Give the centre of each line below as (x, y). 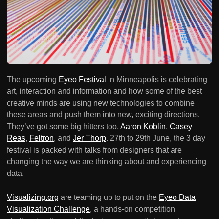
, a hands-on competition (132, 209)
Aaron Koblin (143, 127)
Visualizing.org (33, 197)
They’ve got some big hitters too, (64, 127)
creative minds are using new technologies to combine (101, 103)
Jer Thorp (89, 138)
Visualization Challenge (48, 209)
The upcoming (33, 80)
